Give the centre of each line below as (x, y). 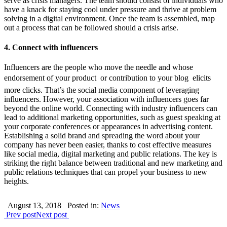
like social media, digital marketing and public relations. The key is (110, 154)
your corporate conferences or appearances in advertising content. (108, 127)
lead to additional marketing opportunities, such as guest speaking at (112, 118)
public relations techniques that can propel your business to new (106, 172)
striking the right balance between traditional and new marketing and (113, 163)
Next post (52, 215)
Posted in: (84, 206)
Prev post (20, 215)
